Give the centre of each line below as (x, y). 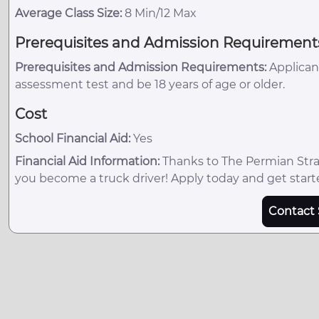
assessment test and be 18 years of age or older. (150, 84)
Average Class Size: (68, 13)
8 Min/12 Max (159, 13)
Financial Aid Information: (87, 161)
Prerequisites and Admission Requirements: (141, 67)
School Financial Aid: (73, 138)
